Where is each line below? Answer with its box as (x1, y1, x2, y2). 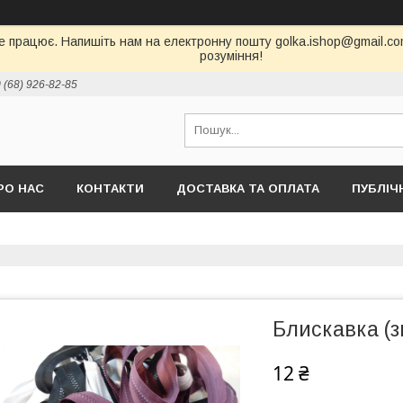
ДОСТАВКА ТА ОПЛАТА (176, 182, 319, 195)
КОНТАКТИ (76, 182, 144, 195)
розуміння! (199, 49, 263, 63)
